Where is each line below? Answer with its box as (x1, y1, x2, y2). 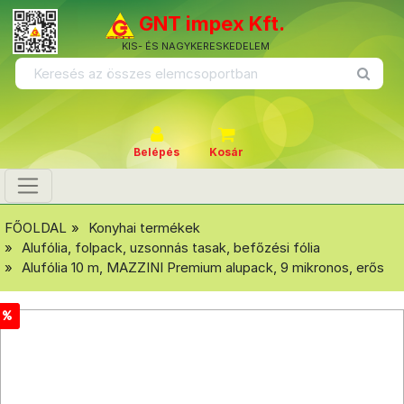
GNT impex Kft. (139, 12, 286, 35)
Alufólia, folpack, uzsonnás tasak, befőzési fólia (22, 238, 320, 256)
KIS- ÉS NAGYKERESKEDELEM (121, 40, 270, 52)
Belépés (133, 145, 179, 159)
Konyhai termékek (88, 218, 200, 236)
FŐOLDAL (5, 218, 67, 236)
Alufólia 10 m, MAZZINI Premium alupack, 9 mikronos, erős (22, 258, 384, 276)
